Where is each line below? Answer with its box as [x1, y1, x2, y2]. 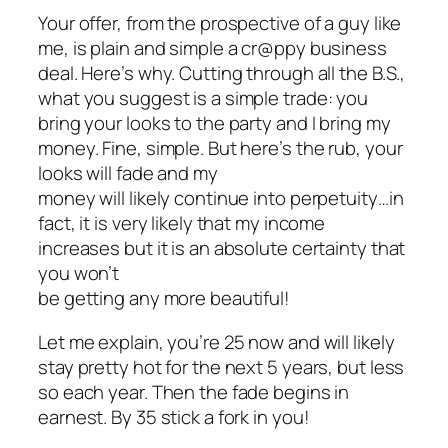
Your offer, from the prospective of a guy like [38, 10, 402, 37]
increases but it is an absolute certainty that [38, 235, 406, 262]
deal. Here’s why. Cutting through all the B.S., [38, 60, 406, 87]
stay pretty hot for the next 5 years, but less [38, 353, 405, 380]
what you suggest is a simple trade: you [38, 85, 369, 112]
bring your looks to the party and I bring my [38, 110, 391, 137]
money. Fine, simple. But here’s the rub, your [38, 135, 403, 162]
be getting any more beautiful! [38, 285, 290, 312]
